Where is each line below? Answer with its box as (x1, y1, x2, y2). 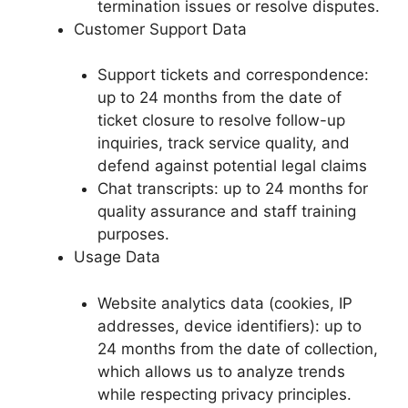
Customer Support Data (74, 19, 247, 38)
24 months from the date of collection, (97, 339, 378, 358)
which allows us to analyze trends (97, 362, 345, 381)
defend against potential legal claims (97, 157, 367, 175)
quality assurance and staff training (97, 202, 356, 220)
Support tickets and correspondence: (97, 66, 369, 84)
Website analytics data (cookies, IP (97, 293, 352, 312)
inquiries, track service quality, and (97, 134, 350, 152)
